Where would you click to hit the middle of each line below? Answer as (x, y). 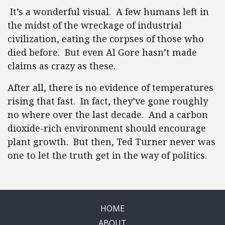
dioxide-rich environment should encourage (107, 128)
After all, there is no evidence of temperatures (110, 87)
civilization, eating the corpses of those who (106, 39)
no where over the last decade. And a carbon (108, 115)
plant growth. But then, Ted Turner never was (111, 142)
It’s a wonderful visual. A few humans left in (108, 12)
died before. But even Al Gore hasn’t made (102, 52)
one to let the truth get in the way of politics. (107, 155)
